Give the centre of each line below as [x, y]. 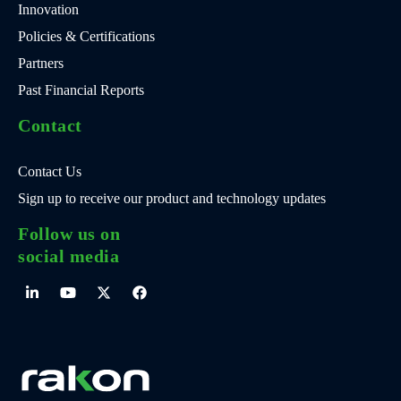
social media [68, 256]
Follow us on [69, 233]
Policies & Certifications [86, 36]
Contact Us [50, 171]
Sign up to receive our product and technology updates [172, 198]
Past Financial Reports [81, 90]
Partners [41, 63]
